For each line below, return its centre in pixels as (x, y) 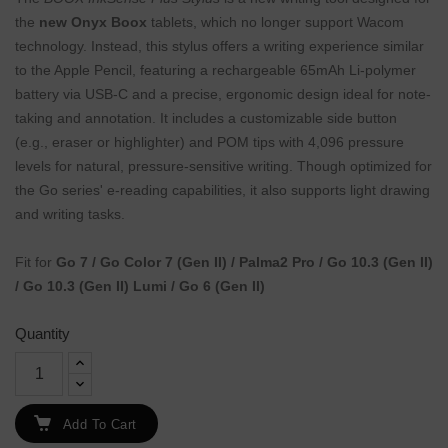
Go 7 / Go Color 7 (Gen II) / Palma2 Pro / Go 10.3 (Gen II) (244, 262)
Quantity (42, 334)
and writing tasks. (70, 214)
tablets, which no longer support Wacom (277, 22)
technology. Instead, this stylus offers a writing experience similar (219, 46)
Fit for (35, 262)
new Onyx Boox (93, 22)
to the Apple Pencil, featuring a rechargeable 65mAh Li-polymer (215, 70)
